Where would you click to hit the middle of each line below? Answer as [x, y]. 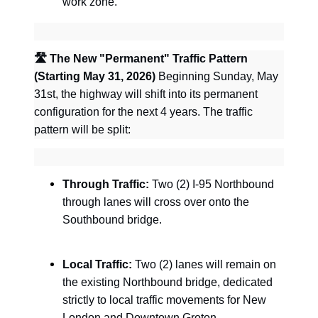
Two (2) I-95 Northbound [212, 184]
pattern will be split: [82, 129]
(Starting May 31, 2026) [95, 76]
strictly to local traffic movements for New [164, 300]
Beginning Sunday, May [217, 76]
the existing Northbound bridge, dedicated [168, 283]
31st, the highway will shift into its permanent [146, 94]
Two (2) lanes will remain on [204, 265]
